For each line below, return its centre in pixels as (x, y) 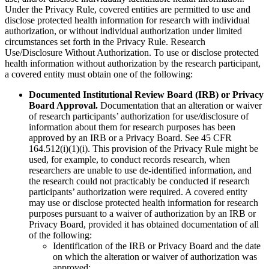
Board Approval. (63, 106)
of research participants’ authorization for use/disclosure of (139, 116)
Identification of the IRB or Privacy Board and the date (157, 246)
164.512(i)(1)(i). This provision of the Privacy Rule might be (144, 149)
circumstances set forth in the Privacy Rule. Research (105, 42)
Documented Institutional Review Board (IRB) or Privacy (146, 95)
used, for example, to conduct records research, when (129, 160)
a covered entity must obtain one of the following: (100, 74)
